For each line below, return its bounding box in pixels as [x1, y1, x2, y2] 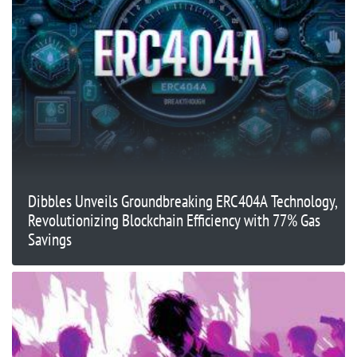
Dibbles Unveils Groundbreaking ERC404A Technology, [28, 190, 338, 212]
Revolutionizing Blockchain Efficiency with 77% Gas [28, 209, 320, 231]
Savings [28, 228, 72, 250]
